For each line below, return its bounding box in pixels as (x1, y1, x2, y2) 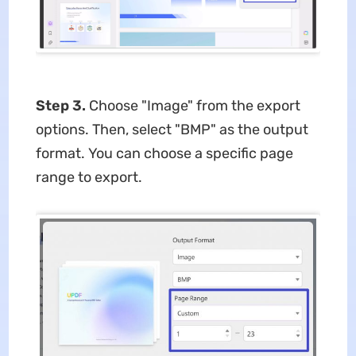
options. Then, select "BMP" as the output (35, 120, 308, 138)
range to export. (35, 168, 142, 186)
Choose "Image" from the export (88, 96, 300, 114)
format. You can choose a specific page (35, 144, 293, 162)
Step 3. (35, 96, 89, 114)
